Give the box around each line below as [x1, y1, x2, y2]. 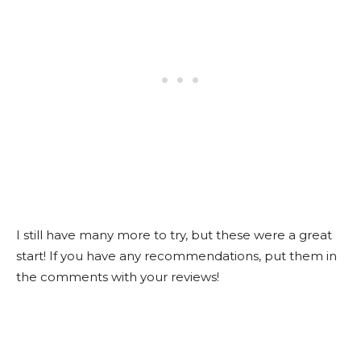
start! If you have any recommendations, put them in [16, 247, 337, 263]
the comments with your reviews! [16, 268, 219, 284]
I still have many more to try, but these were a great [16, 226, 332, 243]
